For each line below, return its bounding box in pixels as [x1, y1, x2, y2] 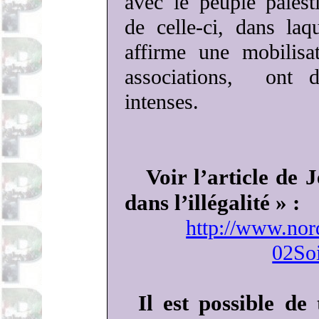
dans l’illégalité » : [125, 190, 300, 215]
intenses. [125, 90, 199, 114]
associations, [125, 65, 234, 89]
